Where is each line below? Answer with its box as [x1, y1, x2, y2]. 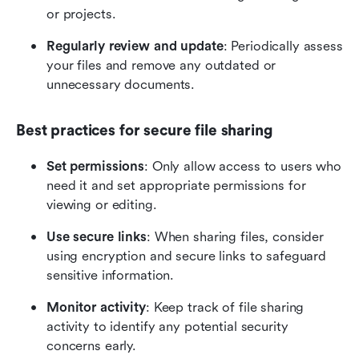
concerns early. [46, 337, 137, 353]
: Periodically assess [223, 38, 343, 54]
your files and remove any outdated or [46, 57, 276, 73]
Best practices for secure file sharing [16, 121, 272, 139]
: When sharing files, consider [146, 228, 325, 244]
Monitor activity [46, 299, 146, 315]
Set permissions [46, 158, 145, 174]
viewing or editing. [46, 196, 157, 212]
